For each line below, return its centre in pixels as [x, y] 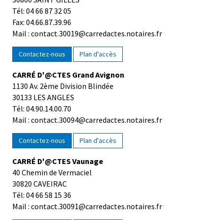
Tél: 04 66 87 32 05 [42, 11]
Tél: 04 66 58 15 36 [42, 195]
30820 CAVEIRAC [40, 184]
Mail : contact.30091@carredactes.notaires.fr [87, 206]
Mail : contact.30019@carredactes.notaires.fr [87, 34]
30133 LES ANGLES [43, 97]
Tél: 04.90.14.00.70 [42, 109]
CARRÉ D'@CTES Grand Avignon [68, 75]
